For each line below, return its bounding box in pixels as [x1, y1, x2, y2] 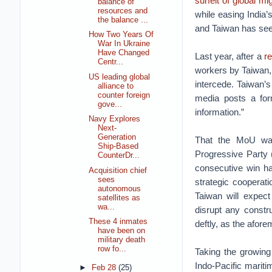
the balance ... [98, 16, 149, 25]
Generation [98, 133, 137, 142]
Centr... [98, 58, 124, 67]
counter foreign [98, 90, 151, 100]
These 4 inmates [89, 217, 148, 226]
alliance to [98, 81, 134, 90]
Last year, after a [194, 51, 264, 61]
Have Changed [98, 49, 150, 58]
